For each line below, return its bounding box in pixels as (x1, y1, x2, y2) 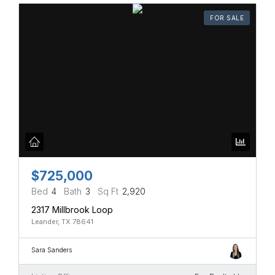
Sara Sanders (31, 246, 72, 255)
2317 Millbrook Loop (31, 204, 113, 215)
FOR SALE (210, 14, 244, 22)
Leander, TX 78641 (31, 217, 93, 227)
